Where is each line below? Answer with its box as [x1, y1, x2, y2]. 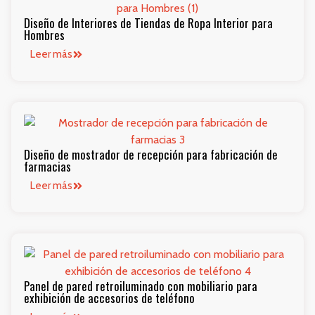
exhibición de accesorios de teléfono [24, 289, 195, 307]
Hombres [24, 26, 65, 44]
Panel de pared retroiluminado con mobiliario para [24, 277, 257, 295]
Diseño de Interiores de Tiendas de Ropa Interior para [24, 14, 273, 32]
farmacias [24, 157, 71, 176]
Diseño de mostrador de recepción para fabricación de [24, 146, 278, 164]
